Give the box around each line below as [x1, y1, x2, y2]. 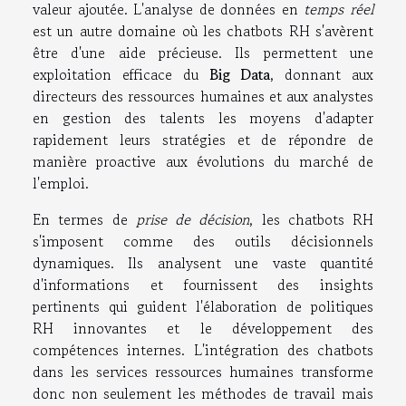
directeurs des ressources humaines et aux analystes [33, 84, 373, 107]
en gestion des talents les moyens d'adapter [33, 106, 373, 129]
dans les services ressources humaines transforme [33, 360, 373, 382]
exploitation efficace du [33, 63, 209, 85]
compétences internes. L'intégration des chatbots [33, 338, 373, 361]
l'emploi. [33, 171, 89, 194]
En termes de [33, 208, 136, 230]
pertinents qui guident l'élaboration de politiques [33, 295, 373, 317]
